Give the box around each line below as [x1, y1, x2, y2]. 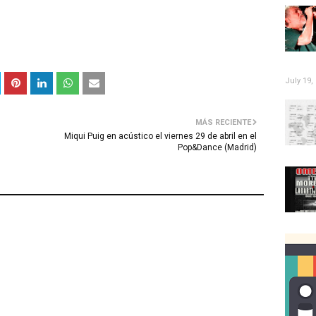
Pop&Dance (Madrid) [178, 142, 257, 152]
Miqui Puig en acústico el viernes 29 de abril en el [64, 131, 257, 141]
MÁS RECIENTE [195, 118, 251, 127]
